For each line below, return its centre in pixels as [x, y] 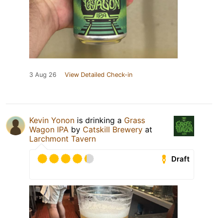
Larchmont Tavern [63, 139]
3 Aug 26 [43, 75]
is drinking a [99, 120]
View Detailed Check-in [99, 75]
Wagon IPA [49, 130]
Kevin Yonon [52, 120]
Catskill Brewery [113, 130]
